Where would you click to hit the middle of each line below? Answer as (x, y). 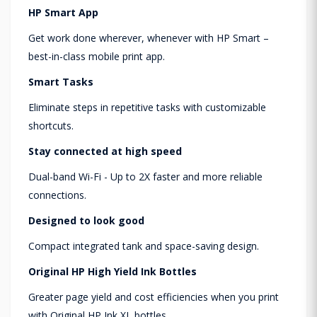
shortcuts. (51, 125)
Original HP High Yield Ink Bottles (113, 271)
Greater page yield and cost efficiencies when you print (154, 296)
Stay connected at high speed (105, 151)
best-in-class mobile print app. (97, 56)
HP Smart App (63, 12)
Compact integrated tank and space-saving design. (144, 246)
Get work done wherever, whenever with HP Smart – (149, 38)
